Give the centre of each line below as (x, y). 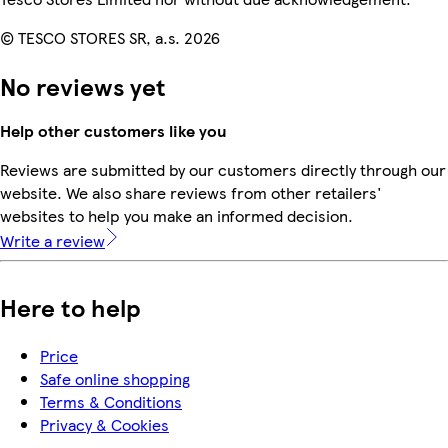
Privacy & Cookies (104, 424)
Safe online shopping (115, 378)
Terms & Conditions (111, 401)
